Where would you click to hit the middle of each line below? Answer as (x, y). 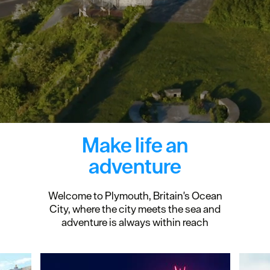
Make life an (135, 146)
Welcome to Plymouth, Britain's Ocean (135, 196)
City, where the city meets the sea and (135, 209)
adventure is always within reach (135, 222)
